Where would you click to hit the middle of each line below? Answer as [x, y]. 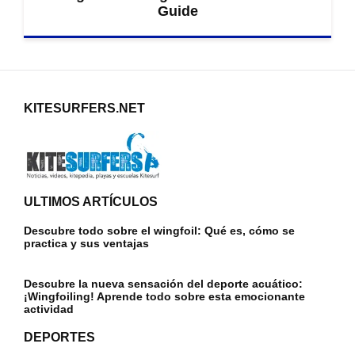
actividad [49, 309]
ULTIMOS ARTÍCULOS [91, 201]
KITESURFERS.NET [84, 109]
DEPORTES [59, 337]
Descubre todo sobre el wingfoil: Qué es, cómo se [159, 230]
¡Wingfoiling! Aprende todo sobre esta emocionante [164, 296]
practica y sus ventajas [86, 243]
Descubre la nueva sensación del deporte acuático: [163, 283]
